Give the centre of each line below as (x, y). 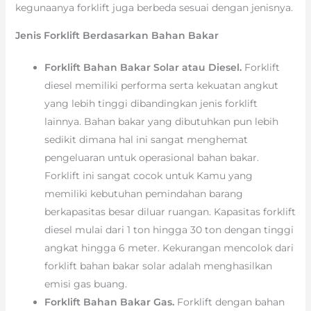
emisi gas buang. (85, 284)
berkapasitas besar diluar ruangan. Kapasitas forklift (170, 212)
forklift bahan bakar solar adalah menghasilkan (158, 266)
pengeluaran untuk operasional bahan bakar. (151, 158)
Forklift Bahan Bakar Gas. (110, 302)
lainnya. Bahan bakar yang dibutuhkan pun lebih (161, 122)
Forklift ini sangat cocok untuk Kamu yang (148, 176)
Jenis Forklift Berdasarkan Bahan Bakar (117, 36)
